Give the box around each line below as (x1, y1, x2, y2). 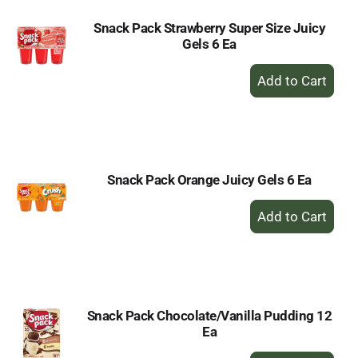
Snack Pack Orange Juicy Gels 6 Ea (107, 172, 312, 188)
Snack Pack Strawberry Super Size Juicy (93, 20, 325, 36)
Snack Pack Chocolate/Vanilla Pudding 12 (86, 308, 332, 324)
